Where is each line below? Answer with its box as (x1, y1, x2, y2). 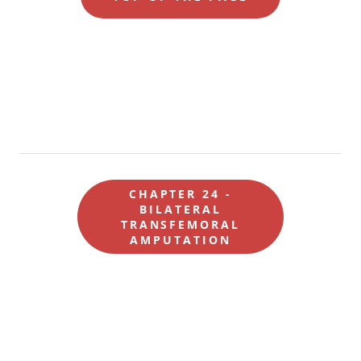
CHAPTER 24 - (128, 186, 233, 202)
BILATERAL (139, 201, 222, 218)
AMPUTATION (130, 232, 231, 248)
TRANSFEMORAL (120, 217, 241, 233)
